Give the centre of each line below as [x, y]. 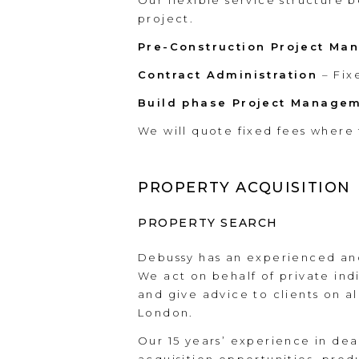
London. [166, 313]
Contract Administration [228, 75]
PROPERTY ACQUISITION [244, 188]
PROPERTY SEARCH [208, 223]
